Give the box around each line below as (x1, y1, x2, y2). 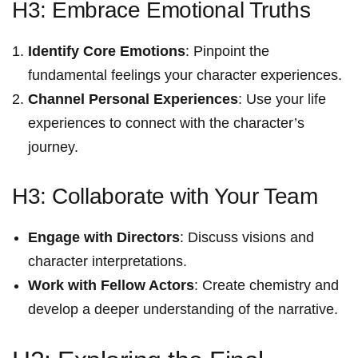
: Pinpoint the (185, 43, 269, 60)
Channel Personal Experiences (28, 91, 238, 108)
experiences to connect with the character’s (28, 115, 304, 132)
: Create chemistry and (194, 277, 339, 294)
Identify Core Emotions (28, 43, 185, 60)
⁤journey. (28, 139, 78, 156)
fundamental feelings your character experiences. (28, 67, 342, 84)
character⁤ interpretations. (28, 253, 187, 270)
